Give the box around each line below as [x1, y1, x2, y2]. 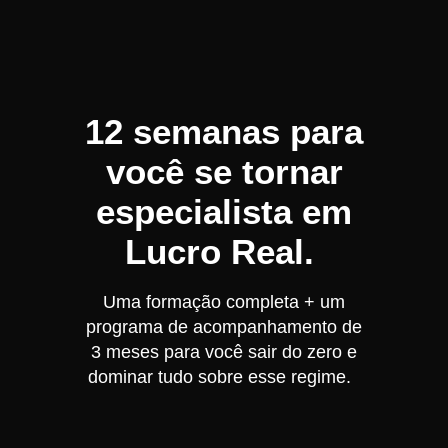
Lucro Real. [124, 232, 324, 271]
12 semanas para [85, 112, 363, 151]
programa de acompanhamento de [86, 317, 362, 337]
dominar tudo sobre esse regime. [87, 367, 361, 387]
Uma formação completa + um [103, 292, 345, 312]
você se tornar [105, 152, 343, 191]
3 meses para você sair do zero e [91, 342, 357, 362]
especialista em [96, 192, 352, 231]
